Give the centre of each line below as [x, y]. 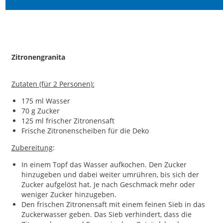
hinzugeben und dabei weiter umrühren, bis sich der [110, 174]
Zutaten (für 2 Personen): [53, 84]
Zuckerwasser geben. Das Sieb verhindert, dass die [106, 214]
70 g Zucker [40, 111]
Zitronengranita [38, 57]
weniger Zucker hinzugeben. [69, 194]
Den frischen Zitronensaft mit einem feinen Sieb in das [113, 204]
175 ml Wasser [46, 101]
